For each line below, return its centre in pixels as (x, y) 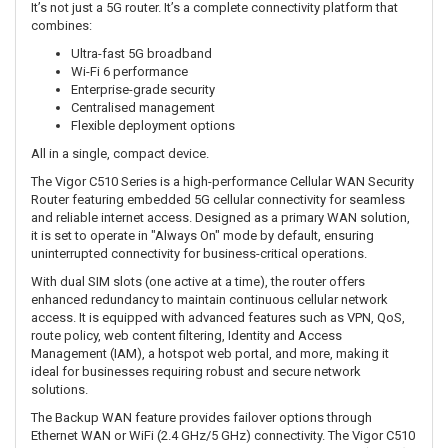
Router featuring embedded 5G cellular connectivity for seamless (218, 200)
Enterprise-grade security (143, 90)
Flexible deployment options (153, 126)
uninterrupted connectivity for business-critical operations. (199, 254)
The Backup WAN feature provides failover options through (201, 418)
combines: (61, 26)
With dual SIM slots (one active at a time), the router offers (198, 282)
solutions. (59, 390)
